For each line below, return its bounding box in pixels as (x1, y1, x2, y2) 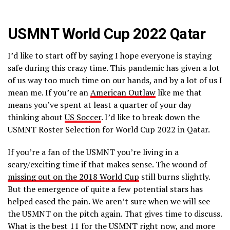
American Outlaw (90, 87, 156, 99)
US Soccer (65, 111, 101, 123)
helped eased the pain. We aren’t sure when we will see (8, 196, 210, 207)
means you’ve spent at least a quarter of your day (8, 99, 191, 111)
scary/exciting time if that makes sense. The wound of (8, 159, 207, 170)
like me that (156, 87, 202, 99)
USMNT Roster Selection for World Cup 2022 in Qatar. (8, 124, 210, 136)
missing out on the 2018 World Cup (8, 171, 139, 183)
